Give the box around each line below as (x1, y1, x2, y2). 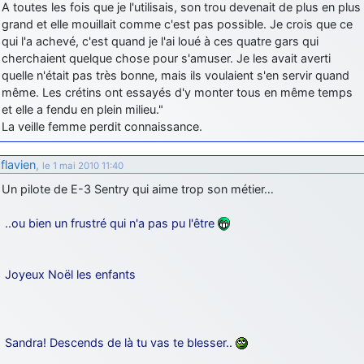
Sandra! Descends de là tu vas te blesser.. (5, 335, 236, 349)
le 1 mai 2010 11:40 (42, 159, 123, 171)
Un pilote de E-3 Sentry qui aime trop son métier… (2, 181, 274, 196)
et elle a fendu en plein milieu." (2, 102, 163, 116)
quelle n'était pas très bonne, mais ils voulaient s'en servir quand (2, 67, 349, 82)
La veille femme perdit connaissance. (2, 119, 202, 133)
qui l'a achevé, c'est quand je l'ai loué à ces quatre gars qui (2, 33, 318, 48)
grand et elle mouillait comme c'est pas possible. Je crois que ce (2, 16, 353, 31)
